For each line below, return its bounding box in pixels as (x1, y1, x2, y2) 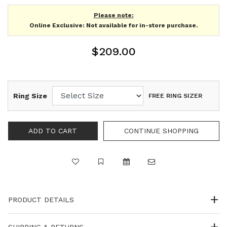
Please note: (93, 11, 134, 19)
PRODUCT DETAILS (8, 195, 74, 204)
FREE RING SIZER (148, 92, 202, 99)
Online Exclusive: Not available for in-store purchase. (29, 21, 198, 29)
